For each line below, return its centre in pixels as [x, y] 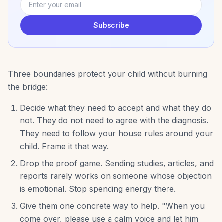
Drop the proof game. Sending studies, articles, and [117, 163]
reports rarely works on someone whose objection [116, 176]
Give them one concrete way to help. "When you [112, 206]
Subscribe [111, 25]
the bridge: [28, 87]
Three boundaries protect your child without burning [108, 74]
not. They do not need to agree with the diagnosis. [114, 121]
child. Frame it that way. [64, 146]
